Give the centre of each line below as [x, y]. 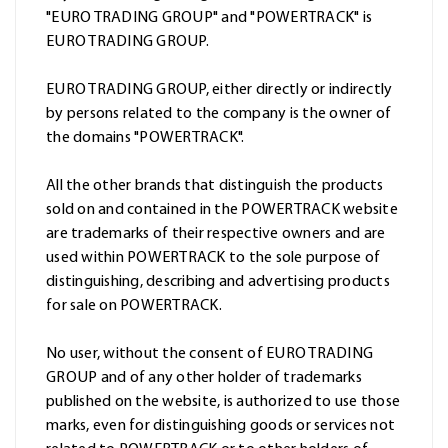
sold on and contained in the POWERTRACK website [222, 210]
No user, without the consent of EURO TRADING [209, 354]
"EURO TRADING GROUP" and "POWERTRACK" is [209, 18]
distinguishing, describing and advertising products [218, 282]
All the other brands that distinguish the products [215, 186]
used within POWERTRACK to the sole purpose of [213, 258]
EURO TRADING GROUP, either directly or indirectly [219, 90]
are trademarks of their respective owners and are [216, 234]
